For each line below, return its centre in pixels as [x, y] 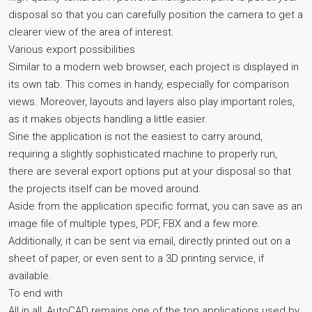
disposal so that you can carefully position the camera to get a [156, 15]
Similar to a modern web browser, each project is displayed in [154, 67]
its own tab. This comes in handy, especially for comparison [149, 84]
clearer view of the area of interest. [91, 32]
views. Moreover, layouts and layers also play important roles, [151, 102]
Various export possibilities [72, 49]
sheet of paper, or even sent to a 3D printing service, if [136, 258]
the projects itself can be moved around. [105, 189]
